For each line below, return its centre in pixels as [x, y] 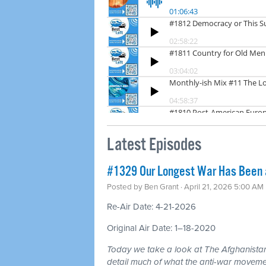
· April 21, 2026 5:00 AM [221, 187]
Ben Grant [161, 187]
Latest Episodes [154, 145]
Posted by [126, 187]
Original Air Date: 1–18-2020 [161, 228]
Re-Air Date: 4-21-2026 [151, 206]
